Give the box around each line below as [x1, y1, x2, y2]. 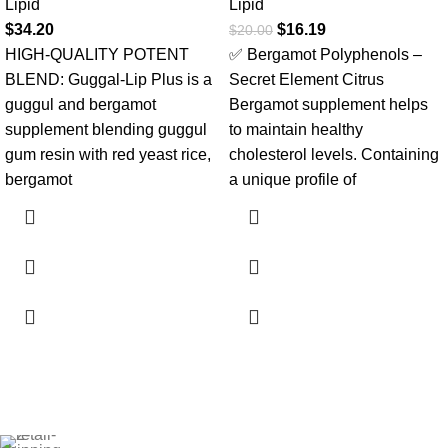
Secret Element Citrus [229, 71, 384, 88]
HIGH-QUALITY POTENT [5, 46, 189, 63]
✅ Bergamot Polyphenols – [229, 46, 422, 63]
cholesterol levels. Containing [229, 146, 439, 163]
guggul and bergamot [5, 96, 156, 113]
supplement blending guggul [5, 121, 207, 138]
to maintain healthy [229, 121, 363, 138]
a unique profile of [229, 171, 356, 188]
